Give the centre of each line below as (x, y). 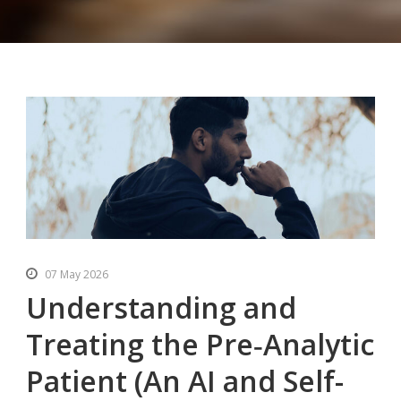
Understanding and (161, 308)
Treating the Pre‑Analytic (200, 345)
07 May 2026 (77, 275)
